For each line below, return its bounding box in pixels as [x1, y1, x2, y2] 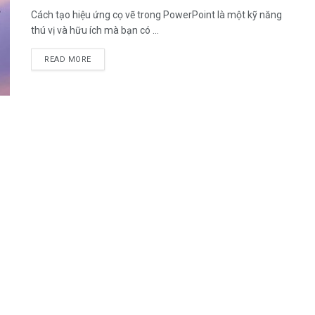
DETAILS [90, 54, 124, 63]
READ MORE [44, 55, 91, 64]
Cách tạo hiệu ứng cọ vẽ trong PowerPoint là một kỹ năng [31, 9, 282, 20]
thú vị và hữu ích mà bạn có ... [31, 25, 159, 36]
